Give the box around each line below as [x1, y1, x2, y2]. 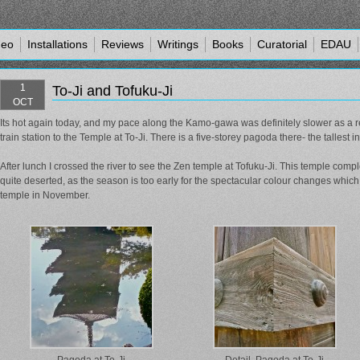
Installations [27, 38, 88, 51]
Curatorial [257, 38, 307, 51]
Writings [157, 38, 198, 51]
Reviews [101, 38, 144, 51]
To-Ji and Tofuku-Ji [52, 83, 173, 99]
